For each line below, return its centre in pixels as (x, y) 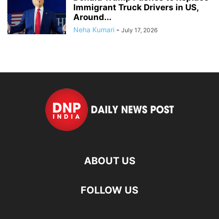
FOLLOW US (109, 190)
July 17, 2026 (139, 30)
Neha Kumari (94, 29)
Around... (92, 17)
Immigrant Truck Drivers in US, (136, 7)
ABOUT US (109, 161)
